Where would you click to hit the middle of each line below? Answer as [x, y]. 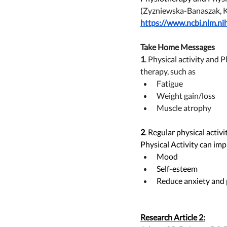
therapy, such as [169, 71]
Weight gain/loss [187, 96]
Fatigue [170, 83]
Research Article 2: [173, 217]
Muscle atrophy [184, 108]
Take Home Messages [178, 47]
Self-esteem [177, 168]
